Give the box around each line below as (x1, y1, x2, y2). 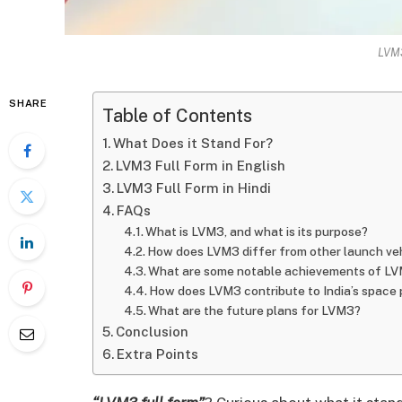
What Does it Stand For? (112, 135, 273, 152)
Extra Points (116, 346, 198, 363)
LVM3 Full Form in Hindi (116, 180, 271, 197)
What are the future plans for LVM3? (148, 303, 362, 319)
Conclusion (115, 324, 188, 340)
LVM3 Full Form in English (115, 158, 285, 174)
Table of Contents (102, 105, 252, 126)
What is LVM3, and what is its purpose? (145, 224, 369, 240)
